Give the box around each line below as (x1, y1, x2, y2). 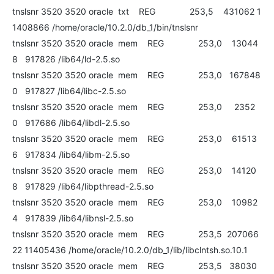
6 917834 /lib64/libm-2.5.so (12, 149, 130, 160)
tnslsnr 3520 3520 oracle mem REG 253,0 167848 (12, 70, 261, 80)
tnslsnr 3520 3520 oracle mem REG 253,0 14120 (12, 165, 256, 176)
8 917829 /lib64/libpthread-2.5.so (12, 181, 154, 191)
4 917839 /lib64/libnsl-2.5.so (12, 213, 133, 223)
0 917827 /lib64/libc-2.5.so (12, 86, 126, 96)
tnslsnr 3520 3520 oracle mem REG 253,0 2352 (12, 102, 255, 112)
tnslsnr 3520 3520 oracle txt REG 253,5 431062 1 (12, 6, 261, 17)
